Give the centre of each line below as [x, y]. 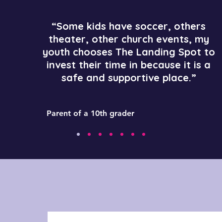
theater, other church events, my [129, 39]
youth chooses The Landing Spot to [129, 52]
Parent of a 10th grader [90, 113]
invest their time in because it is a [129, 65]
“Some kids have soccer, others [129, 26]
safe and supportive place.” [129, 78]
